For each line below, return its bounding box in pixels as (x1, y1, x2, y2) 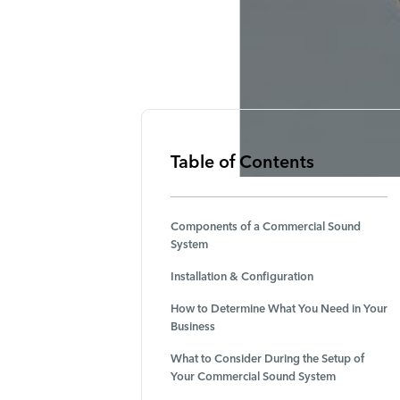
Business (170, 319, 215, 333)
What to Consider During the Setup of (170, 351, 364, 365)
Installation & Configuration (170, 270, 313, 284)
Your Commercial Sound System (170, 369, 336, 383)
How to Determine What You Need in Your (170, 301, 387, 315)
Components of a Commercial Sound (170, 220, 361, 234)
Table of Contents (170, 150, 314, 172)
